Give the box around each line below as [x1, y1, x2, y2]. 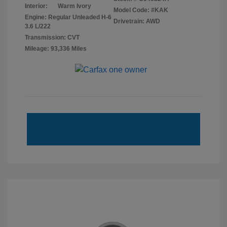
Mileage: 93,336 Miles [25, 45, 87, 53]
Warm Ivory [58, 3, 91, 10]
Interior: [25, 3, 48, 10]
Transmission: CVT [25, 34, 80, 42]
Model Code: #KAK [113, 7, 168, 14]
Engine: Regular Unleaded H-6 [25, 14, 111, 21]
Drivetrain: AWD [113, 18, 160, 25]
